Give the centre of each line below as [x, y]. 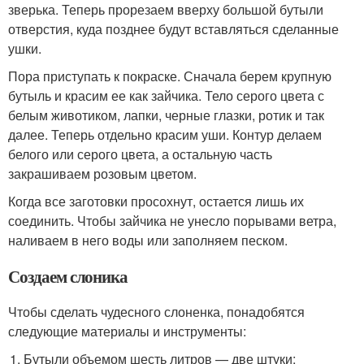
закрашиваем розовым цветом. [102, 174]
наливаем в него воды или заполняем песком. [148, 240]
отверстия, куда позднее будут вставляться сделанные [173, 29]
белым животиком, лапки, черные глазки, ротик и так [166, 115]
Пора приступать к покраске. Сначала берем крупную [170, 76]
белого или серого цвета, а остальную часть [140, 154]
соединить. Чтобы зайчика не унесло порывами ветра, [172, 221]
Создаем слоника [68, 277]
